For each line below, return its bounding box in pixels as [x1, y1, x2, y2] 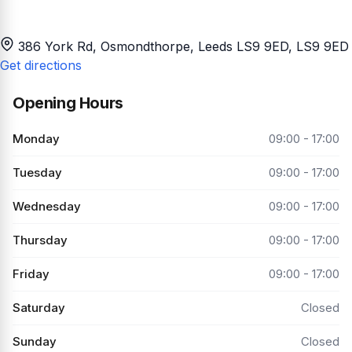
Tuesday [13, 164, 62, 180]
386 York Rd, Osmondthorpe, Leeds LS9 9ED [18, 38, 288, 54]
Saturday [13, 299, 65, 315]
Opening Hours [13, 93, 123, 112]
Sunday [13, 333, 57, 349]
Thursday [13, 232, 68, 247]
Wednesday [13, 198, 81, 214]
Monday [13, 130, 60, 146]
